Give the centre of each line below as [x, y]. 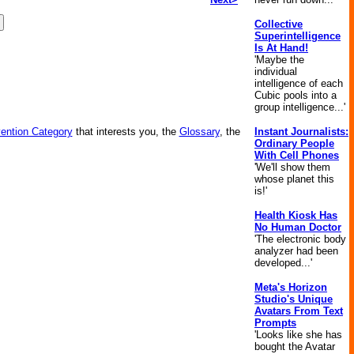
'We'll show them [292, 167]
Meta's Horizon [291, 287]
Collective [279, 24]
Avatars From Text [299, 311]
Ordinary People [294, 143]
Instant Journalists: [301, 132]
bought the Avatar [295, 346]
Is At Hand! [281, 48]
